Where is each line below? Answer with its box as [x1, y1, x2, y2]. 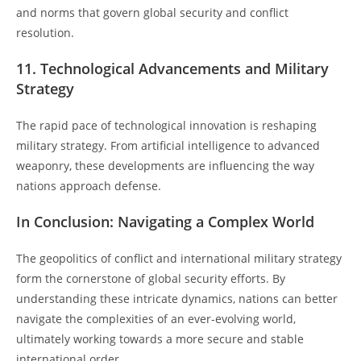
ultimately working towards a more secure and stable [16, 330, 304, 346]
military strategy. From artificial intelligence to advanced [16, 137, 320, 153]
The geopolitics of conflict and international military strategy [16, 250, 342, 266]
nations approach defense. [16, 177, 161, 193]
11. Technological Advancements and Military [16, 58, 329, 78]
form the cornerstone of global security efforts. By [16, 270, 285, 286]
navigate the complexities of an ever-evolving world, [16, 310, 296, 326]
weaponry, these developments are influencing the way [16, 157, 314, 173]
